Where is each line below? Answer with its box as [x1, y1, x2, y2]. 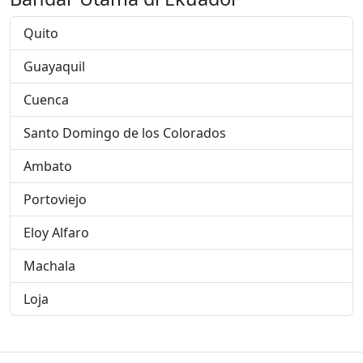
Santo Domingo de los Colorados [23, 124, 226, 142]
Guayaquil [23, 58, 85, 75]
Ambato [23, 157, 72, 175]
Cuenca [23, 91, 69, 109]
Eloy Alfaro [23, 224, 89, 241]
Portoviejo [23, 190, 87, 208]
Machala [23, 257, 75, 275]
